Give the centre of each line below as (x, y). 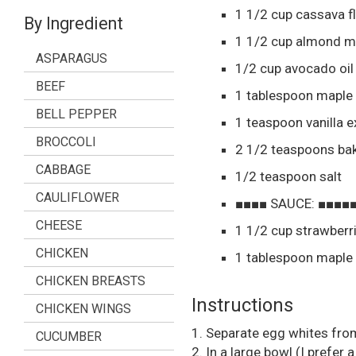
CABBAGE (63, 170)
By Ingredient (74, 23)
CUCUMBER (69, 337)
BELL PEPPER (76, 114)
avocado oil (319, 68)
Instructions (242, 305)
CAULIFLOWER (77, 197)
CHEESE (59, 225)
